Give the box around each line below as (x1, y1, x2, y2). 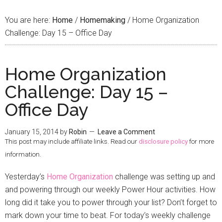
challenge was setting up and (113, 172, 215, 181)
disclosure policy (139, 138, 188, 145)
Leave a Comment (98, 128, 155, 136)
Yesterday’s (5, 172, 47, 181)
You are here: (5, 15, 52, 25)
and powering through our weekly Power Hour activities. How (5, 185, 216, 194)
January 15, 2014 (5, 128, 58, 136)
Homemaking (80, 15, 125, 25)
